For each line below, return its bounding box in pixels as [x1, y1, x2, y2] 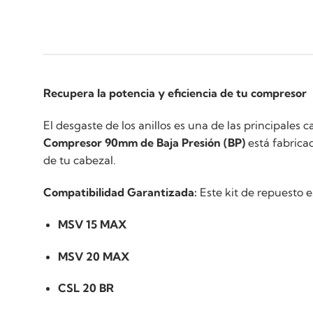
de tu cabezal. [43, 153, 116, 168]
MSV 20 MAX [57, 249, 129, 263]
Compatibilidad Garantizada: [43, 185, 197, 200]
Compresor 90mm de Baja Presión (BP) [43, 136, 245, 150]
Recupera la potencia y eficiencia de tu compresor [43, 86, 307, 101]
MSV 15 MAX [57, 217, 126, 231]
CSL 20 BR [57, 281, 114, 296]
